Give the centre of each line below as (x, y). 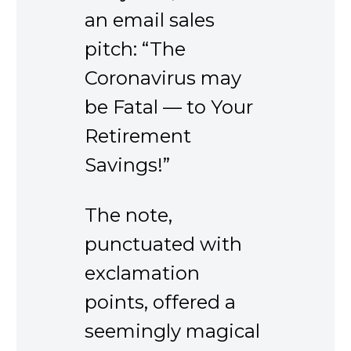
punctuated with (163, 244)
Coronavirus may (163, 78)
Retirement (138, 136)
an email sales (150, 20)
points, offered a (160, 302)
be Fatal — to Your (169, 107)
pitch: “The (135, 49)
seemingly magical (172, 331)
